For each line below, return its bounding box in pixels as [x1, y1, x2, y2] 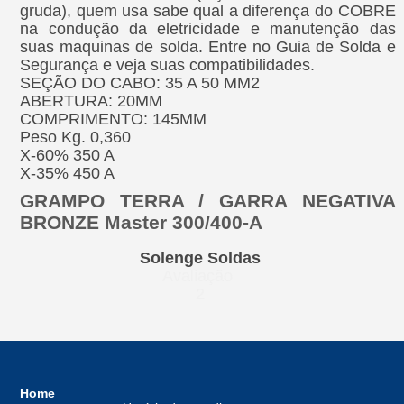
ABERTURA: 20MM [20, 91, 163, 110]
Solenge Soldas [139, 248, 261, 267]
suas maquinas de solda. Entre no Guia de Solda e [20, 37, 396, 56]
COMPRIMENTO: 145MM [20, 109, 207, 128]
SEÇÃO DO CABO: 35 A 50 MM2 [20, 73, 261, 92]
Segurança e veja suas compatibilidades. [20, 55, 316, 74]
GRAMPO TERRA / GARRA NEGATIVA [20, 189, 396, 211]
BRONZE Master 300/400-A [20, 211, 263, 233]
